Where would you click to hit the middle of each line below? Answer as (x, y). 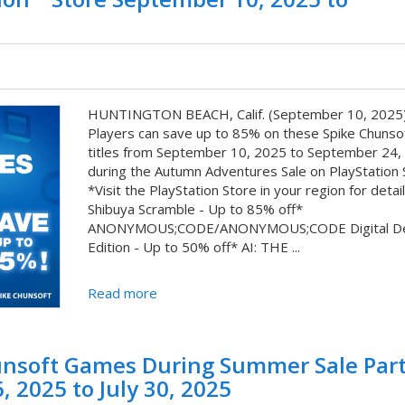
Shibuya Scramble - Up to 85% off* (195, 209)
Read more (122, 293)
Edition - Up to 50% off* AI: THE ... (193, 247)
